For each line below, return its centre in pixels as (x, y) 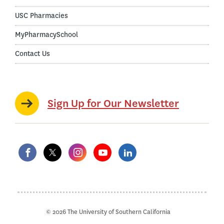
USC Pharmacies (41, 15)
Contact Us (32, 53)
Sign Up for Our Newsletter (113, 103)
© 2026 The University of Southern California (108, 211)
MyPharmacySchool (46, 34)
